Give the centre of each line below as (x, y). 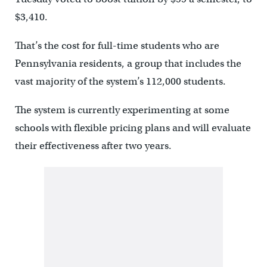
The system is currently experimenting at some (122, 110)
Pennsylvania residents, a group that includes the (128, 63)
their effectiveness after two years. (93, 146)
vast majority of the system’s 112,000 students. (120, 81)
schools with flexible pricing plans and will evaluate (133, 128)
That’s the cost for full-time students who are (117, 46)
